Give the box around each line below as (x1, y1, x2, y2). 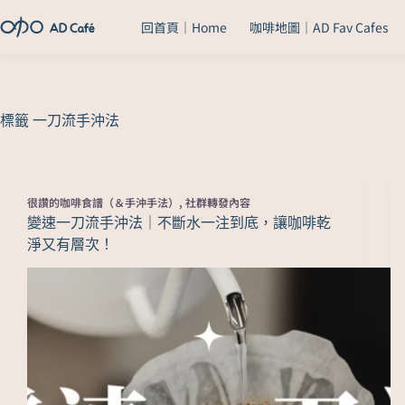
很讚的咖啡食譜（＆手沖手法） (27, 194, 179, 210)
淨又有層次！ (27, 237, 114, 252)
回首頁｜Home (140, 18, 227, 36)
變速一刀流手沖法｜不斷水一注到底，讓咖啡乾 (27, 215, 331, 231)
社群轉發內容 (185, 194, 250, 210)
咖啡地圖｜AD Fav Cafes (249, 18, 389, 36)
